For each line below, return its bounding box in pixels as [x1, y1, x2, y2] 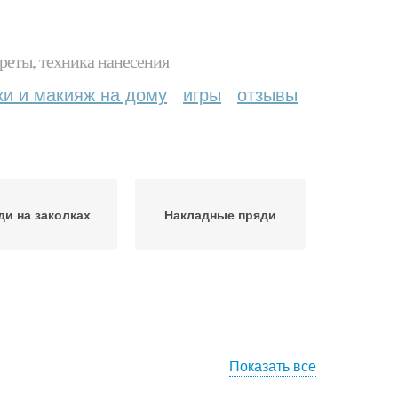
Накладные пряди [164, 205, 276, 223]
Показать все [229, 355, 316, 376]
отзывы [237, 81, 298, 107]
